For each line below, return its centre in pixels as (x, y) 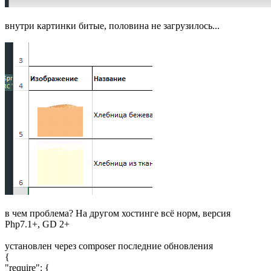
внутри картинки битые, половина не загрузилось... (112, 26)
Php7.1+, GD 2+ (37, 224)
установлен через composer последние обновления (109, 246)
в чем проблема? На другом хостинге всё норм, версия (118, 214)
